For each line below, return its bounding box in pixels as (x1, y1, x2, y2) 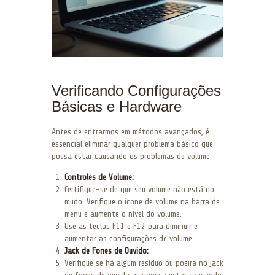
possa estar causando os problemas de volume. (52, 151, 212, 161)
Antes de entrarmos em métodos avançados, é (52, 126, 209, 136)
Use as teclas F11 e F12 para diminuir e (64, 221, 198, 231)
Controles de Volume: (64, 172, 134, 182)
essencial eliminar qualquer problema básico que (52, 139, 213, 149)
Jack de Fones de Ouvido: (64, 246, 149, 255)
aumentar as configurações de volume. (64, 233, 194, 243)
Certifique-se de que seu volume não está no (64, 184, 214, 194)
